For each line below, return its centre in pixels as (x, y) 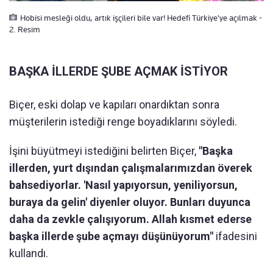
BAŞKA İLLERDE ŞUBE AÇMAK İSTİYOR (119, 72)
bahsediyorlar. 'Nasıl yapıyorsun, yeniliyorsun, (123, 185)
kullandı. (29, 253)
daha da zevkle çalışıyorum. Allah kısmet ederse (130, 219)
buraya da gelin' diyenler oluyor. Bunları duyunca (130, 202)
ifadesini (235, 236)
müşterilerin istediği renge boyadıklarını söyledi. (123, 122)
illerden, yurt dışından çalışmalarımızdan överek (131, 168)
